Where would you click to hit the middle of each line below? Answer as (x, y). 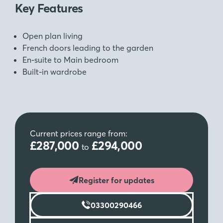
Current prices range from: (79, 133)
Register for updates (116, 180)
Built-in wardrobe (55, 72)
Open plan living (53, 36)
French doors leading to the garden (88, 48)
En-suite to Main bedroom (70, 60)
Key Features (49, 8)
